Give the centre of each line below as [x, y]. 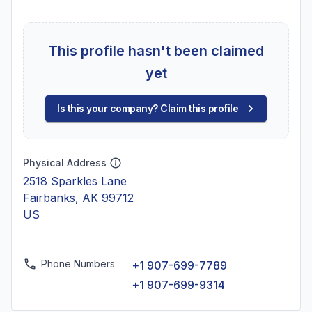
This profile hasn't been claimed [156, 51]
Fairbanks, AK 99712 [78, 198]
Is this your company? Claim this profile [148, 108]
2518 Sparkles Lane [75, 181]
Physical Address [65, 163]
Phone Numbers [78, 264]
